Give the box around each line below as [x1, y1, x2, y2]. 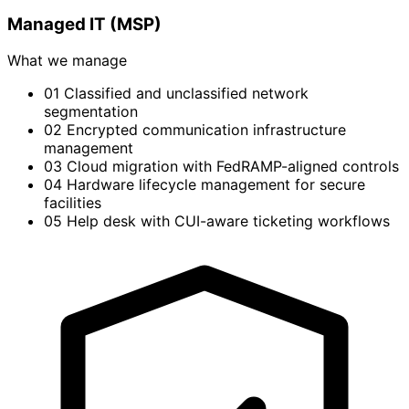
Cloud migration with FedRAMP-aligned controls [67, 157, 399, 176]
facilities [44, 194, 101, 213]
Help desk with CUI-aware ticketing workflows [67, 212, 390, 231]
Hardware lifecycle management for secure [67, 175, 365, 194]
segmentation [44, 102, 138, 121]
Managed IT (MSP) [7, 13, 162, 35]
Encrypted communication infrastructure [67, 121, 346, 140]
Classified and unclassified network [64, 84, 309, 103]
